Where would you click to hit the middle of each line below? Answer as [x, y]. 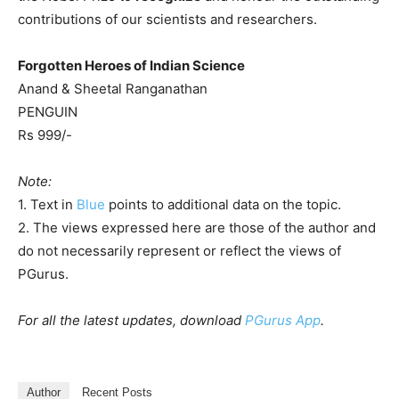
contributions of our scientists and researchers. [167, 19]
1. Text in [47, 204]
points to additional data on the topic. [223, 204]
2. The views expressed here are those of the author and [197, 227]
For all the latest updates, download [131, 320]
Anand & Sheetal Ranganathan [113, 88]
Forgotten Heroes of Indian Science [131, 65]
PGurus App [283, 320]
